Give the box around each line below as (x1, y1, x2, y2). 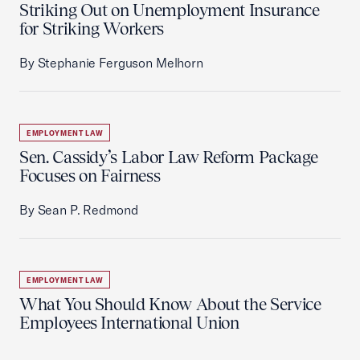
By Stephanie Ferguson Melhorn (19, 55, 203, 71)
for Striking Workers (19, 18, 164, 39)
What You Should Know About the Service (19, 294, 321, 314)
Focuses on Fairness (19, 166, 161, 186)
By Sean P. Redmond (19, 202, 138, 218)
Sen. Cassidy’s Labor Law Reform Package (19, 147, 319, 167)
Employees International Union (19, 313, 239, 333)
